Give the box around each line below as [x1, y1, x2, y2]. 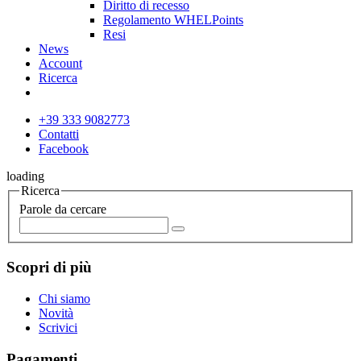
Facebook [39, 141, 89, 156]
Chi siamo [39, 291, 90, 305]
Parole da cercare [19, 202, 106, 217]
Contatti [39, 127, 79, 141]
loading [6, 168, 44, 183]
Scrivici [39, 320, 77, 334]
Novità [39, 305, 73, 320]
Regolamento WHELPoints [103, 12, 243, 27]
